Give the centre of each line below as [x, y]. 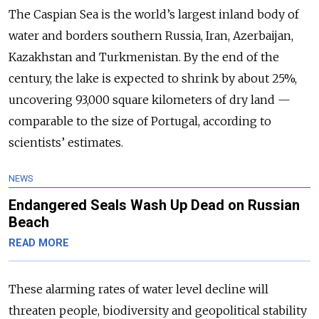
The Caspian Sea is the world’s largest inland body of [154, 14]
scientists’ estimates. [67, 142]
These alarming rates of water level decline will [138, 289]
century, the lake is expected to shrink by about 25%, [153, 78]
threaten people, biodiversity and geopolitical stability [158, 310]
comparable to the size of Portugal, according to [140, 121]
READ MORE [39, 243]
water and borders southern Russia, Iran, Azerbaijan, [151, 35]
